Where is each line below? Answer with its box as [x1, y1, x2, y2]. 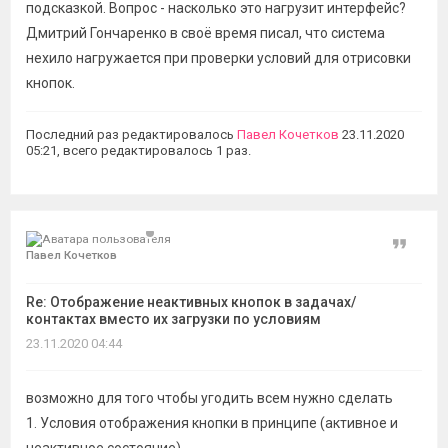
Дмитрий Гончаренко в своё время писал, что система [26, 25, 385, 41]
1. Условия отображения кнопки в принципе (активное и [26, 415, 398, 431]
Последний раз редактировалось [26, 127, 237, 142]
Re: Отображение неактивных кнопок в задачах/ [26, 294, 356, 310]
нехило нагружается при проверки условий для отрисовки [26, 50, 411, 66]
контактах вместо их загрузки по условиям [26, 311, 321, 327]
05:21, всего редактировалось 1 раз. [26, 143, 251, 158]
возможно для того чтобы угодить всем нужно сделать [26, 390, 393, 406]
